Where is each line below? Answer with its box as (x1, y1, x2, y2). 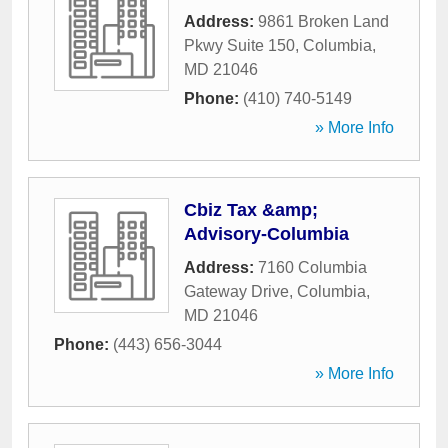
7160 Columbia (258, 259, 367, 276)
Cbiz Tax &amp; (184, 200, 318, 220)
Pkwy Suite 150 (184, 37, 295, 54)
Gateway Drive (184, 283, 289, 300)
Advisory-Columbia (184, 224, 349, 244)
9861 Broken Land (258, 13, 389, 30)
